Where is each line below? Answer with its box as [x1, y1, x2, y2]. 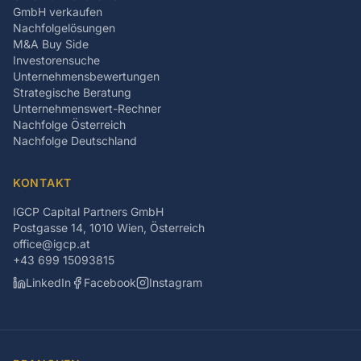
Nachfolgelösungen [13, 21, 115, 35]
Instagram [149, 276, 202, 289]
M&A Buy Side [13, 37, 89, 51]
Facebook [84, 276, 136, 289]
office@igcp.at [13, 237, 90, 251]
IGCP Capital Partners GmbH [13, 205, 164, 218]
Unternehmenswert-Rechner [13, 102, 161, 115]
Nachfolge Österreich [13, 118, 126, 131]
